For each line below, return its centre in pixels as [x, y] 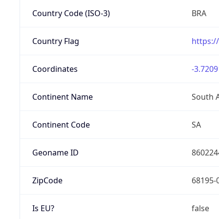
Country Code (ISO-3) [71, 13]
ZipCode [47, 180]
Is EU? [43, 208]
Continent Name [62, 97]
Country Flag [55, 41]
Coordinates [55, 69]
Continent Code [61, 124]
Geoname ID [55, 152]
